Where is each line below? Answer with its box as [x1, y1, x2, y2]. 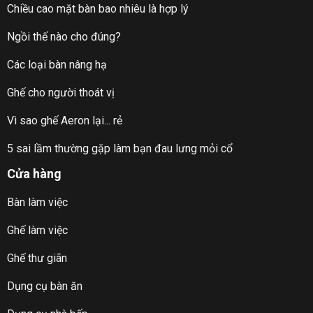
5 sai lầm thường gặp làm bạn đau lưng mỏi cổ [6, 141, 233, 155]
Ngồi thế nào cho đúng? [6, 29, 121, 43]
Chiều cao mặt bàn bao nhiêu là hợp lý [6, 1, 189, 15]
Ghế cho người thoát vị [6, 85, 115, 99]
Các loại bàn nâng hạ [6, 57, 107, 71]
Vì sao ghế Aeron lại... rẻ [6, 113, 122, 127]
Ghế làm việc [6, 223, 68, 237]
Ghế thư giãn [6, 251, 67, 265]
